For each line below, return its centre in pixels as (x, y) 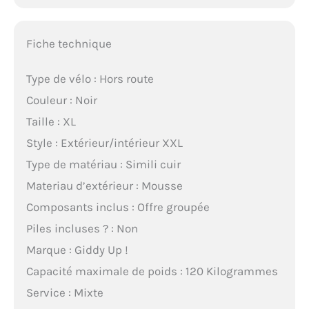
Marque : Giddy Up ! (77, 250)
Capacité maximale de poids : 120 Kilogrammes (152, 271)
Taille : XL (51, 122)
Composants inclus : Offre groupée (118, 207)
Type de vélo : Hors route (90, 79)
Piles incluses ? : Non (82, 229)
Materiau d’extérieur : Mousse (104, 186)
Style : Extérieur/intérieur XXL (104, 143)
